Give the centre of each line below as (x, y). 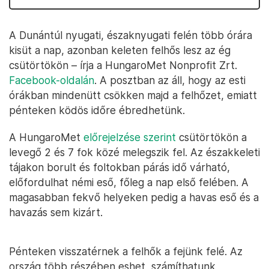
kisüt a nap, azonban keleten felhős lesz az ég (120, 50)
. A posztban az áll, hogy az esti (170, 80)
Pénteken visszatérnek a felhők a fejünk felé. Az (126, 251)
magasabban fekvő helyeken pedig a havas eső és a (134, 197)
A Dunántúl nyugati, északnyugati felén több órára (131, 35)
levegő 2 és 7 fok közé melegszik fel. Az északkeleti (134, 152)
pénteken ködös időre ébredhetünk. (97, 110)
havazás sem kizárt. (56, 212)
